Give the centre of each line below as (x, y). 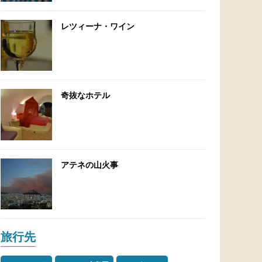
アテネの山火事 (89, 164)
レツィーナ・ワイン (97, 26)
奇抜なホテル (85, 95)
